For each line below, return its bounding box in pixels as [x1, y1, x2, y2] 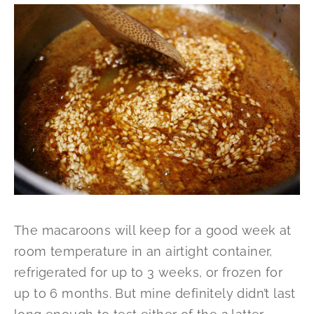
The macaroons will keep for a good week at [14, 223, 292, 238]
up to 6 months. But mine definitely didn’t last [14, 286, 296, 301]
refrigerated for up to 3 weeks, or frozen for [14, 265, 282, 280]
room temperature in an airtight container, [14, 244, 273, 259]
